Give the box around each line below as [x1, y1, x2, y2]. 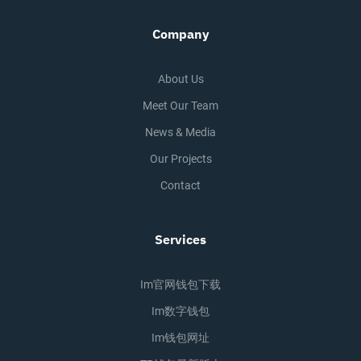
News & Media [145, 126, 216, 139]
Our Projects [149, 152, 212, 165]
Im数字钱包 [151, 305, 210, 317]
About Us [157, 73, 204, 85]
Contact [160, 179, 201, 192]
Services [155, 231, 206, 247]
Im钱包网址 [151, 331, 210, 344]
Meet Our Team [143, 99, 218, 112]
